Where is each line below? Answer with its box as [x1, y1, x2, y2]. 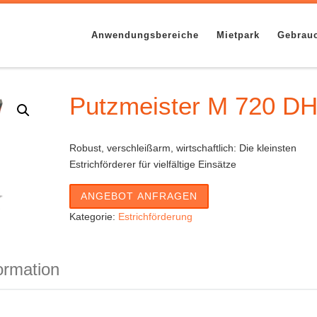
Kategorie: [69, 210, 118, 222]
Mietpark [217, 30, 260, 41]
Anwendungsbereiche [91, 30, 200, 41]
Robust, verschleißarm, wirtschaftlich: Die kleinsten [69, 142, 296, 154]
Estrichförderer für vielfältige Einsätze [69, 158, 236, 170]
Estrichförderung [118, 210, 192, 222]
